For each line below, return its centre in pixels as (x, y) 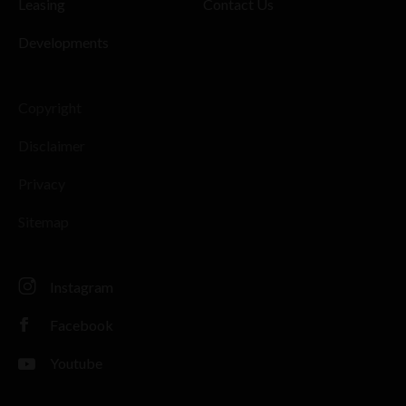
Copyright (50, 108)
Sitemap (43, 222)
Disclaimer (52, 146)
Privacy (42, 184)
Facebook (82, 325)
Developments (63, 43)
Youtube (76, 363)
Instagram (82, 287)
